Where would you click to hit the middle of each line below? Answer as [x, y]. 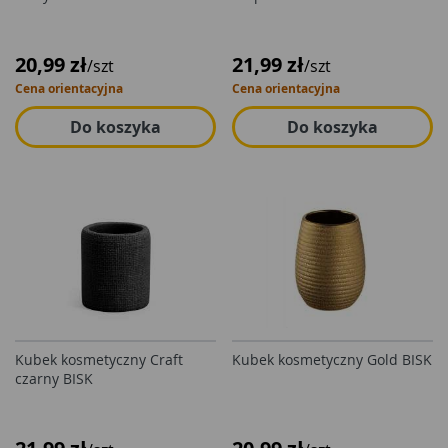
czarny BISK [54, 378]
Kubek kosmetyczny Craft [99, 359]
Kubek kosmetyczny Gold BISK [332, 359]
